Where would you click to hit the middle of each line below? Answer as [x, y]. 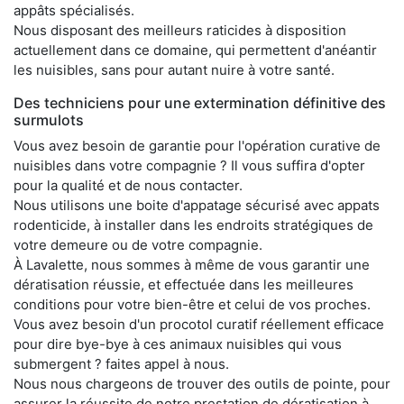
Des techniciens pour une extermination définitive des [200, 103]
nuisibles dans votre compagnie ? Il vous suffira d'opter [189, 166]
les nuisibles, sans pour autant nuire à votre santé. [174, 70]
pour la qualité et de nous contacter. [128, 186]
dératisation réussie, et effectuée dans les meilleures [184, 285]
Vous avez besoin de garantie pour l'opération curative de [197, 146]
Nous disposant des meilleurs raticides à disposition [180, 31]
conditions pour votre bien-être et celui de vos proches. [192, 305]
